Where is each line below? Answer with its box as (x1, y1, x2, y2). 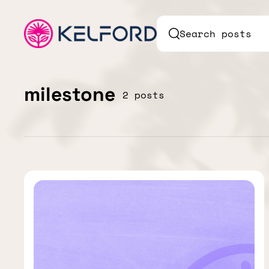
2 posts (122, 87, 165, 102)
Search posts (179, 26, 252, 41)
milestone (24, 82, 115, 106)
